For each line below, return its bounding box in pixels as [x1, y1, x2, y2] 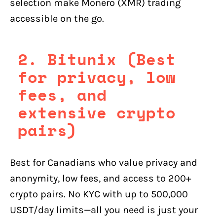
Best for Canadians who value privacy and [10, 156, 197, 168]
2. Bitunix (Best [18, 47, 176, 71]
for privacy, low [18, 65, 176, 89]
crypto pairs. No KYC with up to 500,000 [10, 188, 188, 200]
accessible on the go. [10, 12, 104, 24]
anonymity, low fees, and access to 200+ [10, 172, 191, 184]
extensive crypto [18, 100, 176, 124]
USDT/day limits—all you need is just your [10, 204, 198, 216]
